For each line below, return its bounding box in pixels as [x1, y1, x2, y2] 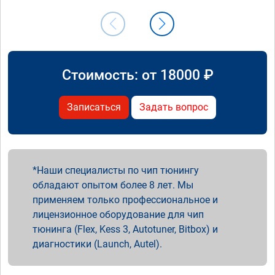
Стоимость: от [61, 66, 160, 83]
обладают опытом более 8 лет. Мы [33, 179, 193, 191]
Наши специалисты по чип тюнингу [37, 164, 199, 176]
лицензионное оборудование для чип [33, 208, 204, 220]
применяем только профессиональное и [33, 193, 218, 206]
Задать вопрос [139, 101, 208, 113]
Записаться [67, 101, 121, 113]
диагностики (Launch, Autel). [33, 238, 162, 250]
